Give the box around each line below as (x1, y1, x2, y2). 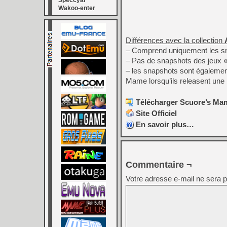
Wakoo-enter (58, 5, 95, 12)
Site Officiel (136, 109, 177, 118)
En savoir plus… (136, 120, 194, 129)
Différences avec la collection (126, 36, 224, 45)
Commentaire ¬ (126, 160, 192, 170)
